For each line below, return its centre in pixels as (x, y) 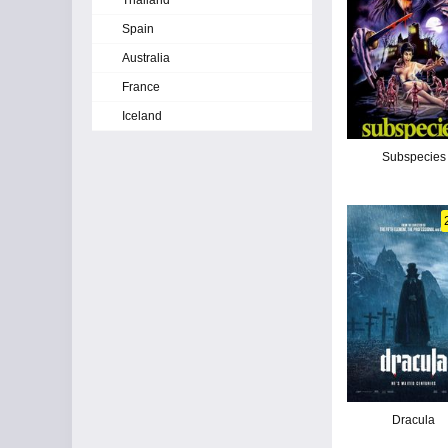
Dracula (414, 419)
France (141, 87)
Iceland (142, 116)
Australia (146, 58)
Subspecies (413, 156)
